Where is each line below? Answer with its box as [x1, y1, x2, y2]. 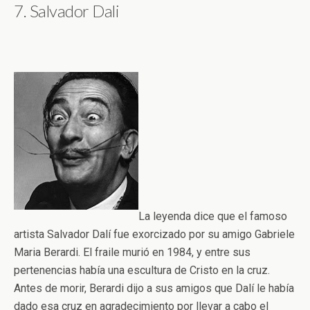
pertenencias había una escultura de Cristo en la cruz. [14, 263, 270, 277]
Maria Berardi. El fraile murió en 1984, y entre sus [14, 245, 250, 259]
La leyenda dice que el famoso [138, 209, 287, 223]
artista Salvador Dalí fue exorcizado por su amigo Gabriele [14, 227, 295, 241]
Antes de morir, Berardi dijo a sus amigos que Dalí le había [14, 281, 294, 295]
